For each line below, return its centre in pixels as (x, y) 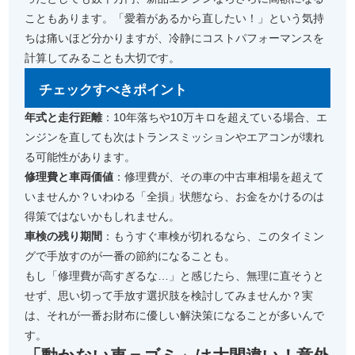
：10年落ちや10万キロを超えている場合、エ (215, 117)
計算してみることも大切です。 (103, 58)
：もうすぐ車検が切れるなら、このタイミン (214, 236)
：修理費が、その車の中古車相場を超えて (219, 177)
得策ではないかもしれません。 (103, 216)
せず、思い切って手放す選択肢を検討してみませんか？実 (169, 296)
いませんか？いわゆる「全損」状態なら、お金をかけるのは (175, 197)
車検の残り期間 (64, 236)
